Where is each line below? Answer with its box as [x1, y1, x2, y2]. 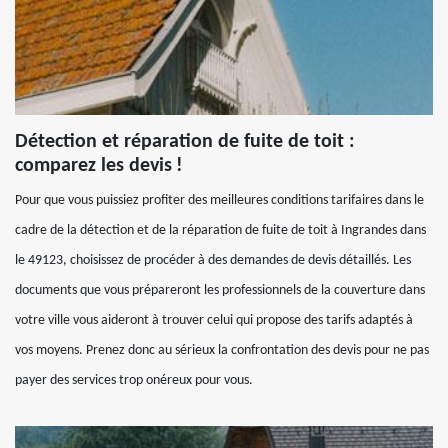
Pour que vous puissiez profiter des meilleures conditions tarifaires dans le [15, 193, 424, 208]
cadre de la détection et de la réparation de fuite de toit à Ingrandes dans [15, 223, 426, 238]
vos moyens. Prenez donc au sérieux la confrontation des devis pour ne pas [15, 343, 429, 358]
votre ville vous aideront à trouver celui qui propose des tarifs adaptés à [15, 313, 413, 328]
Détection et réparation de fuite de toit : [15, 132, 355, 152]
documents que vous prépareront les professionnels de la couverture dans [15, 283, 425, 298]
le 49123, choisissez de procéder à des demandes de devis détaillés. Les [15, 253, 411, 268]
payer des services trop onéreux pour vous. [15, 373, 253, 388]
